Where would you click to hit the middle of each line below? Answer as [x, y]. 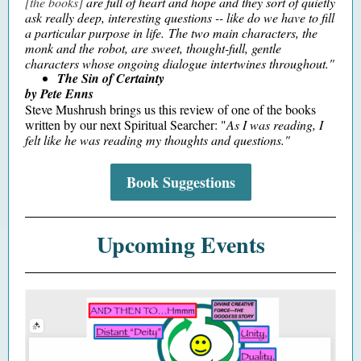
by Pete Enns [59, 93]
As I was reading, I [275, 124]
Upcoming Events [180, 245]
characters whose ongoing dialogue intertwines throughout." [180, 63]
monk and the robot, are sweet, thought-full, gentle [153, 48]
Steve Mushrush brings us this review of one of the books [170, 109]
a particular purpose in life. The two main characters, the [171, 33]
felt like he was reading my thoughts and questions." [158, 140]
